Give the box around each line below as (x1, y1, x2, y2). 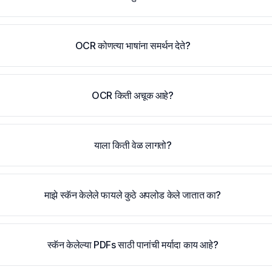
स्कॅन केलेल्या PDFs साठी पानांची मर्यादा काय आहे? (47, 239, 219, 251)
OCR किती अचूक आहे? (92, 89, 174, 101)
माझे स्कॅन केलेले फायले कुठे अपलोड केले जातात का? (44, 189, 222, 201)
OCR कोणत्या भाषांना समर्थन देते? (75, 39, 191, 52)
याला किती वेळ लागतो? (93, 139, 172, 151)
